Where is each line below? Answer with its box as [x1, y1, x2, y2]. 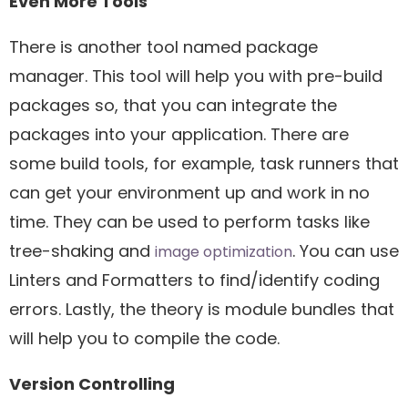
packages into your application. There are [9, 122, 349, 146]
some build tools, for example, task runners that [9, 151, 399, 175]
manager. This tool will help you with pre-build [9, 64, 382, 87]
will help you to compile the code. [9, 326, 284, 350]
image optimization [155, 240, 292, 262]
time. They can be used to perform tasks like [9, 209, 370, 233]
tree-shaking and [9, 239, 155, 262]
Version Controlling [9, 372, 175, 395]
